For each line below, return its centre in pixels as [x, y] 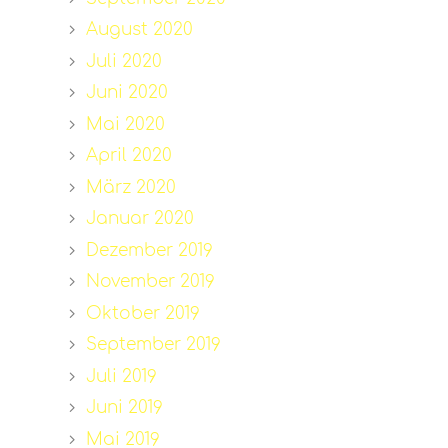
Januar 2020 [139, 219]
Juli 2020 [123, 61]
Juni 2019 [124, 408]
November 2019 [150, 282]
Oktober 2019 [142, 313]
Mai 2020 [125, 124]
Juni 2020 [126, 93]
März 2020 [130, 187]
